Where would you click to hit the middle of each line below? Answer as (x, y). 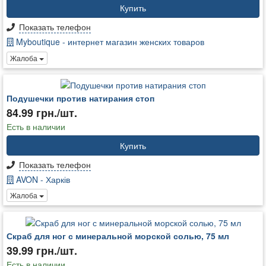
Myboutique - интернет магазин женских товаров (109, 42)
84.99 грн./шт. (42, 113)
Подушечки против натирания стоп (80, 98)
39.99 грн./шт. (42, 250)
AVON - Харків (42, 180)
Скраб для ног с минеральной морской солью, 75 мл (118, 235)
